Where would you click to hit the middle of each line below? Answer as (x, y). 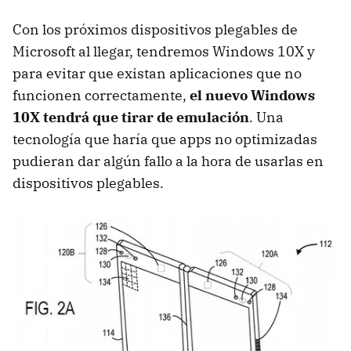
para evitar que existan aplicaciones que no (157, 74)
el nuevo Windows (252, 96)
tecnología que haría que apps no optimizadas (165, 139)
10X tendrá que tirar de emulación (131, 118)
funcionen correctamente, (101, 96)
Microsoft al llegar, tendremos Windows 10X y (164, 52)
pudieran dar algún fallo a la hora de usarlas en (168, 161)
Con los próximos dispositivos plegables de (155, 30)
